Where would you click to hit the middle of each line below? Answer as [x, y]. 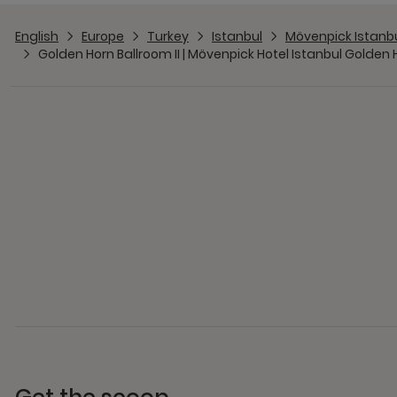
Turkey [168, 37]
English [37, 37]
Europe [103, 37]
